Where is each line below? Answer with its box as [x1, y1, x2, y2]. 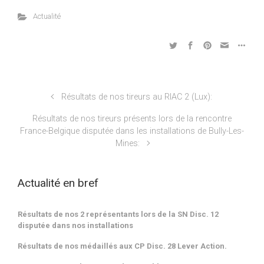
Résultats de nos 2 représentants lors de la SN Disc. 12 [18, 210, 219, 219]
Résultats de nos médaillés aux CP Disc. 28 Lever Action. [18, 242, 227, 251]
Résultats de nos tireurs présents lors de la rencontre [32, 114, 232, 124]
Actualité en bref [18, 176, 98, 190]
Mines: [115, 138, 140, 148]
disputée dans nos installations [18, 221, 133, 230]
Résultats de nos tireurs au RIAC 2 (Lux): [61, 92, 213, 102]
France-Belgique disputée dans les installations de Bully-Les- [20, 126, 244, 136]
